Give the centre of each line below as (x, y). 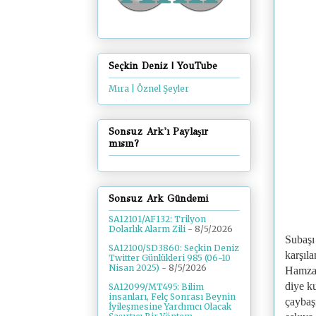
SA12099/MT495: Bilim (156, 287)
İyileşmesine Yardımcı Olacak (170, 307)
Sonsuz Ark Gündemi (158, 199)
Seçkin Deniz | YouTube (163, 66)
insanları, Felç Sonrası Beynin (172, 297)
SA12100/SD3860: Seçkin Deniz (174, 248)
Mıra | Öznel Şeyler (149, 88)
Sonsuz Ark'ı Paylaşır (158, 131)
